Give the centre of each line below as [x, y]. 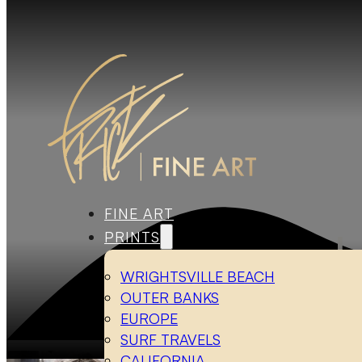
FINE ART [139, 213]
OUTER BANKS [170, 297]
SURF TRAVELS [171, 339]
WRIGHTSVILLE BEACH [198, 276]
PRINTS [133, 236]
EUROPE [149, 318]
